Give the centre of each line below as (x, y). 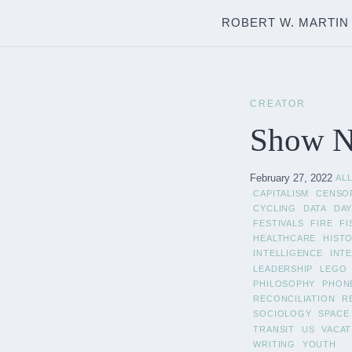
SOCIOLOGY (282, 314)
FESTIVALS (279, 224)
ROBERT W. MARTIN (286, 22)
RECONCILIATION (294, 299)
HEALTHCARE (285, 238)
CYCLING (275, 208)
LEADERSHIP (283, 268)
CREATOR (278, 103)
